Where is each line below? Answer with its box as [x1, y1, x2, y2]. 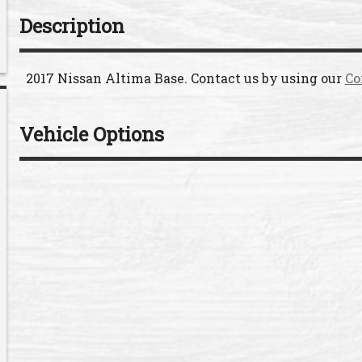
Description [19, 12, 124, 39]
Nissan [57, 69, 102, 86]
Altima [104, 69, 151, 86]
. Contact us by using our [183, 69, 345, 86]
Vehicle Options [19, 120, 164, 147]
